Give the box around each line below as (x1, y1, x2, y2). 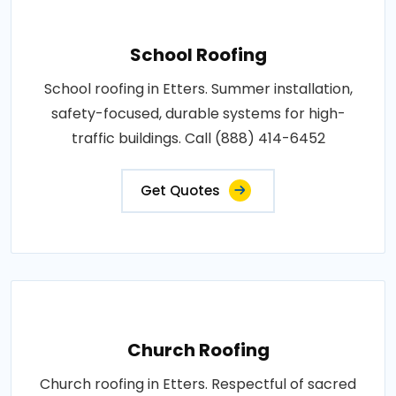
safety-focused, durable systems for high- (50, 103, 346, 124)
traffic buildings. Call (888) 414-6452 (71, 127, 325, 148)
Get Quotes (141, 180, 220, 200)
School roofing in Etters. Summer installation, (43, 78, 353, 99)
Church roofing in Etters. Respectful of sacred (40, 373, 356, 394)
